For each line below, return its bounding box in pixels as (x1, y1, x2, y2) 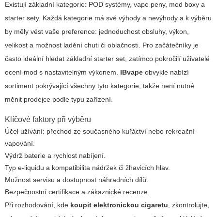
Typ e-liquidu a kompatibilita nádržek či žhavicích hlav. (5, 164, 170, 172)
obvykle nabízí (143, 68, 189, 77)
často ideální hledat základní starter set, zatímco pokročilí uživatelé (5, 55, 210, 63)
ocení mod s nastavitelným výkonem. (5, 68, 120, 77)
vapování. (5, 139, 35, 148)
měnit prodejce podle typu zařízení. (5, 95, 113, 104)
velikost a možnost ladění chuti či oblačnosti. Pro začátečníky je (5, 41, 199, 49)
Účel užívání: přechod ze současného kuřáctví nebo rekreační (5, 127, 195, 136)
